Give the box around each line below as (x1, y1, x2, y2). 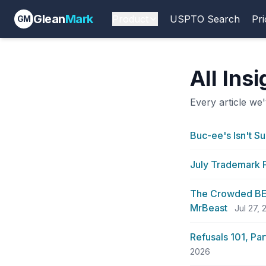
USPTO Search (169, 13, 240, 25)
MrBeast (190, 202, 227, 214)
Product (112, 13, 148, 25)
